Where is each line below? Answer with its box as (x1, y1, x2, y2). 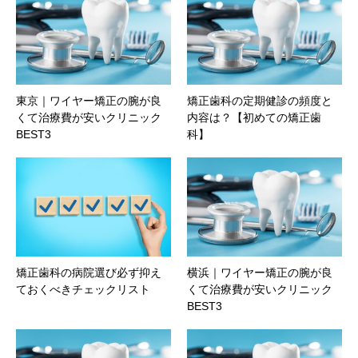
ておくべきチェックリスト (16, 283, 150, 296)
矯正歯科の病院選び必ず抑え (16, 266, 161, 280)
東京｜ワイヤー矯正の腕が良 (16, 93, 161, 107)
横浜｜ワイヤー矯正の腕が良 (187, 266, 332, 280)
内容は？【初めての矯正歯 (187, 110, 321, 124)
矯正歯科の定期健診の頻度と (187, 93, 332, 107)
